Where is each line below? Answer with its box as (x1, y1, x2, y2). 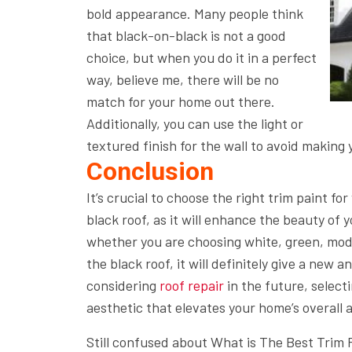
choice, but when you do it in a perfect (86, 49, 317, 66)
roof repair (159, 277, 224, 294)
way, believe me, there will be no (86, 71, 279, 88)
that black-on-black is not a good (86, 27, 286, 44)
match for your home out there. (86, 93, 275, 110)
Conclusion (86, 156, 214, 186)
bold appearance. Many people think (86, 5, 303, 22)
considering (86, 277, 159, 294)
